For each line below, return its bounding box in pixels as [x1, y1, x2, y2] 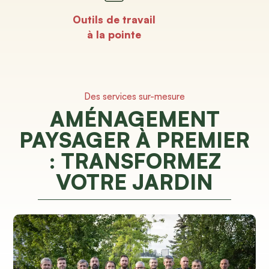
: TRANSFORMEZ [48, 147, 221, 174]
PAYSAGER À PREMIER [19, 126, 250, 153]
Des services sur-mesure [84, 90, 185, 102]
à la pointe [87, 28, 142, 41]
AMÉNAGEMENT [49, 105, 220, 131]
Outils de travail [73, 13, 156, 26]
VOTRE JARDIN [56, 168, 213, 195]
